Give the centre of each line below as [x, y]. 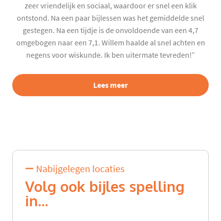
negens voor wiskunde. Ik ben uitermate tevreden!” [110, 55]
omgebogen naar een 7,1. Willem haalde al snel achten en [110, 43]
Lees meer [110, 85]
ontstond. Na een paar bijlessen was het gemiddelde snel [110, 18]
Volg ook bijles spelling [105, 187]
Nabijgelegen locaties [79, 169]
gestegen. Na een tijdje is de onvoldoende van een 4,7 [110, 30]
